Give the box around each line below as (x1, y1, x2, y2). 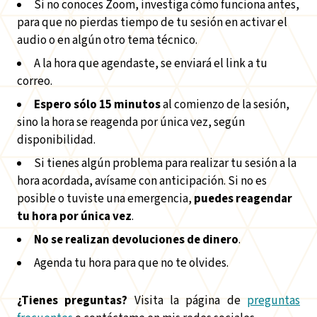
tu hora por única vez (17, 208, 132, 225)
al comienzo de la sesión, (161, 96, 289, 113)
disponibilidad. (17, 132, 96, 149)
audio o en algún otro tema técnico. (17, 32, 197, 49)
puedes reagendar (194, 190, 292, 207)
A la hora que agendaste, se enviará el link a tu (34, 55, 267, 72)
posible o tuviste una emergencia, (17, 190, 194, 207)
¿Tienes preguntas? (17, 292, 128, 309)
